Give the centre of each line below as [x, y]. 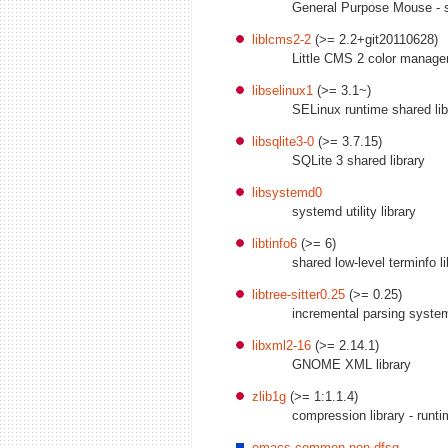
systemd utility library [354, 211]
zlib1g [269, 396]
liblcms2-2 [281, 39]
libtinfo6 [274, 243]
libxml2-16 [281, 345]
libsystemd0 [287, 192]
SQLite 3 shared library [358, 160]
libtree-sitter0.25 [298, 294]
